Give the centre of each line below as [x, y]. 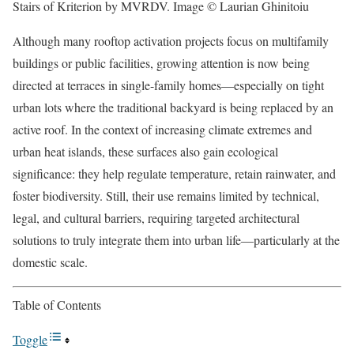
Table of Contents [57, 304]
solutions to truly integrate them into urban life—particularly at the [176, 239]
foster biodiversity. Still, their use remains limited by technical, [166, 195]
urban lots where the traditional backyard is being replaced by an [173, 107]
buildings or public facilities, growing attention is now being [161, 62]
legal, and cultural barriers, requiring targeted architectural [156, 217]
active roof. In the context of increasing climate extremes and [162, 129]
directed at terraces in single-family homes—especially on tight [168, 85]
